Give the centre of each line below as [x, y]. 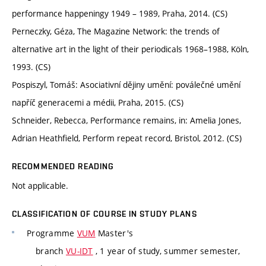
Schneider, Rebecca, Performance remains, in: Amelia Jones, [126, 121]
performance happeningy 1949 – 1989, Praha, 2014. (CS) [120, 14]
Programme [52, 233]
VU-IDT [79, 251]
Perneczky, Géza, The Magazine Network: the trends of [116, 31]
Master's [114, 233]
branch [51, 251]
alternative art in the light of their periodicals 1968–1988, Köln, [130, 49]
